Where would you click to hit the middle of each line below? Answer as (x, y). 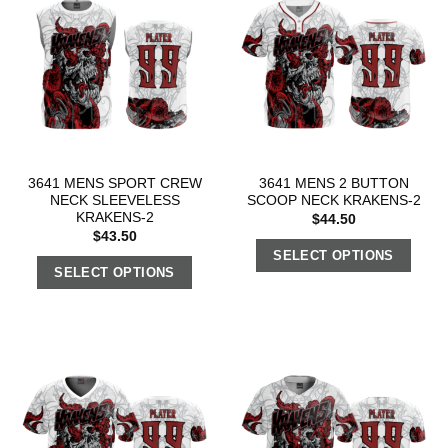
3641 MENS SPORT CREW (114, 184)
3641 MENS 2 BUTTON (333, 184)
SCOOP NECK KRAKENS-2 (333, 201)
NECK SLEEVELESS (114, 201)
